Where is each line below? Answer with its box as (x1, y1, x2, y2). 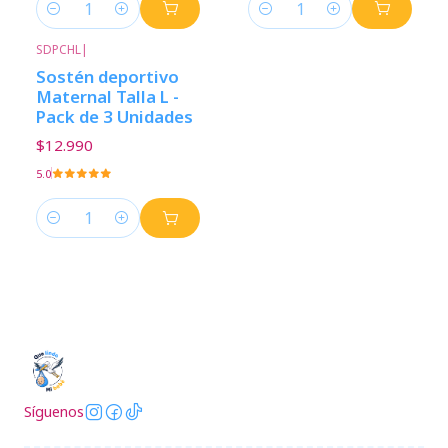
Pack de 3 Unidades (36, 104, 193, 128)
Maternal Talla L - (36, 84, 179, 108)
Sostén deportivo (36, 64, 179, 88)
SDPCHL (36, 40, 81, 58)
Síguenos (24, 402, 84, 422)
